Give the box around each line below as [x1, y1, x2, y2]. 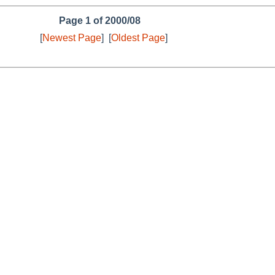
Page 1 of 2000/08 [58, 15, 141, 26]
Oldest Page [111, 32, 165, 43]
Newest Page [42, 32, 101, 43]
